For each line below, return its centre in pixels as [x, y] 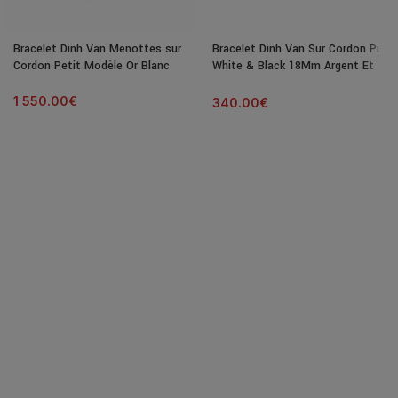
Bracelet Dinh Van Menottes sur [97, 49]
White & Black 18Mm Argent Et [293, 66]
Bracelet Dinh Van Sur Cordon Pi [296, 49]
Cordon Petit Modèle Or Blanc [92, 66]
